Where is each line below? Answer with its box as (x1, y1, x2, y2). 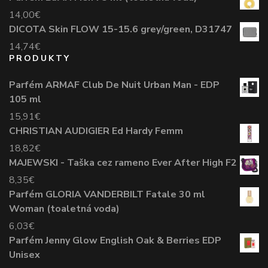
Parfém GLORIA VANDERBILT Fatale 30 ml (9, 187, 205, 201)
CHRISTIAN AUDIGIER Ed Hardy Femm (9, 124, 183, 138)
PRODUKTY (9, 52, 71, 64)
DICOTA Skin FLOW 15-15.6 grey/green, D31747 (9, 22, 232, 36)
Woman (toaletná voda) (9, 202, 120, 215)
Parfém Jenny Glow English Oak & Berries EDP (9, 233, 221, 247)
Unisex (9, 248, 40, 261)
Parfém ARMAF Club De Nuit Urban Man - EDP (9, 78, 220, 92)
